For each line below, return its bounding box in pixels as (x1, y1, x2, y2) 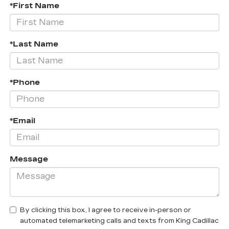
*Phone (9, 77, 40, 87)
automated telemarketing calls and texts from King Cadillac (19, 216, 219, 224)
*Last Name (9, 39, 58, 49)
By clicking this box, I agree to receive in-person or (19, 205, 191, 214)
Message (9, 154, 48, 164)
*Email (9, 116, 35, 125)
